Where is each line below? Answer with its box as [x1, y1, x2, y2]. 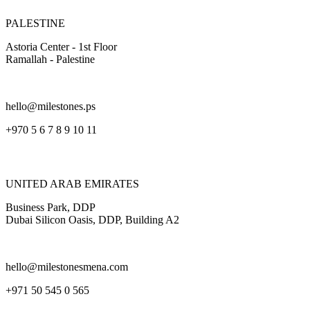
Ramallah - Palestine [6, 53, 95, 65]
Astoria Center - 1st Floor [6, 40, 117, 53]
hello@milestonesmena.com [6, 261, 128, 273]
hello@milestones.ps [6, 100, 95, 112]
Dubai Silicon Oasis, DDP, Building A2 [6, 214, 179, 226]
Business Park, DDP [6, 201, 95, 214]
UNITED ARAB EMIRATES [6, 178, 139, 190]
